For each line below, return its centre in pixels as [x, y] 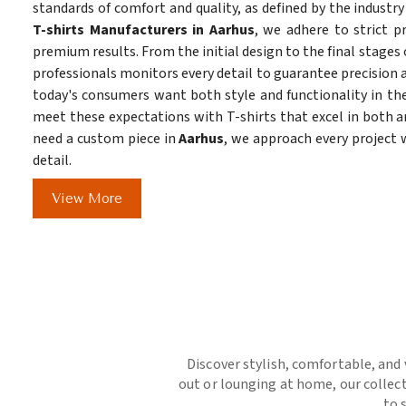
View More [87, 199]
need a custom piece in [106, 139]
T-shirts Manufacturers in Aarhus [144, 30]
